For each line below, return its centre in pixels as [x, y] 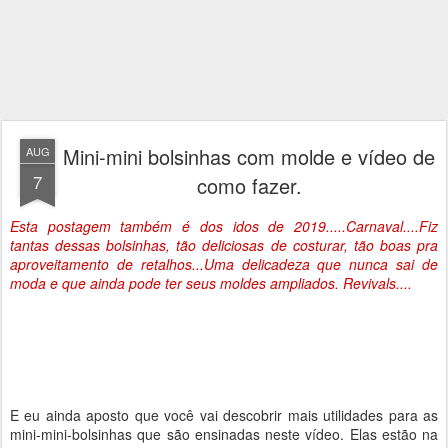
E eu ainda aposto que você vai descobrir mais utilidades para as [224, 415]
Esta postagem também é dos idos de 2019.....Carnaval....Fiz [224, 226]
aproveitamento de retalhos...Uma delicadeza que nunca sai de [224, 264]
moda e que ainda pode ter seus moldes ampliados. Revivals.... [211, 283]
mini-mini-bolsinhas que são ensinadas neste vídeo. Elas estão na [224, 434]
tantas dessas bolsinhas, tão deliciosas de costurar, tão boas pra [224, 245]
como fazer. [249, 185]
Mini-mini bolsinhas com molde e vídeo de [249, 156]
